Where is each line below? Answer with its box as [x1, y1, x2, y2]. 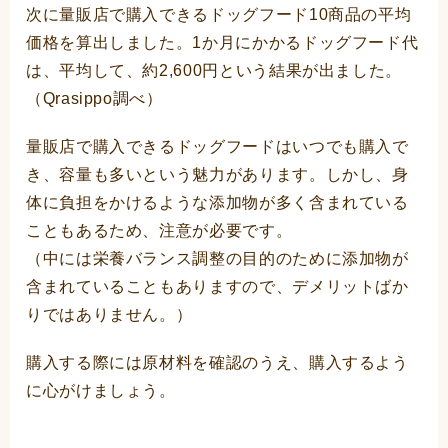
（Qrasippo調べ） [26, 90, 163, 108]
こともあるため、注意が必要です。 [26, 222, 293, 240]
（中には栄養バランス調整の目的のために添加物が [26, 250, 409, 268]
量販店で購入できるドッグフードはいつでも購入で [26, 138, 409, 156]
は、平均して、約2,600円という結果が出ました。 [26, 62, 402, 80]
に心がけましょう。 [26, 382, 176, 400]
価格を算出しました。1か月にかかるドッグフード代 [26, 34, 419, 52]
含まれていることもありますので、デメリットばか [26, 278, 409, 296]
